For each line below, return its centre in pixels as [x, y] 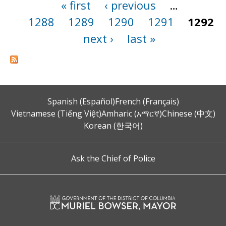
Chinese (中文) [188, 113]
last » [141, 38]
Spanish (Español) [81, 101]
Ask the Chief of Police [113, 158]
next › [98, 38]
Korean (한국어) [113, 125]
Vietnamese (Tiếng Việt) [56, 113]
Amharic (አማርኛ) [131, 113]
